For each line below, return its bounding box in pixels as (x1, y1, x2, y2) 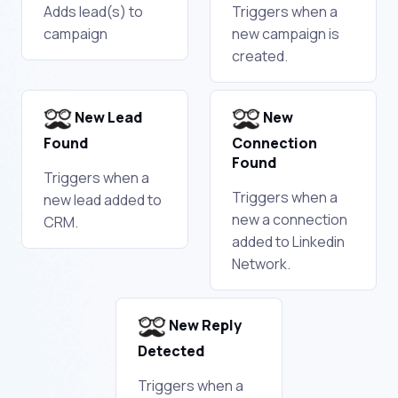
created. (232, 45, 288, 66)
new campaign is (232, 23, 339, 44)
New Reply (166, 315, 242, 336)
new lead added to (44, 189, 162, 210)
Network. (232, 253, 291, 274)
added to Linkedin (232, 231, 345, 251)
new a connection (232, 209, 347, 229)
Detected (138, 340, 204, 361)
